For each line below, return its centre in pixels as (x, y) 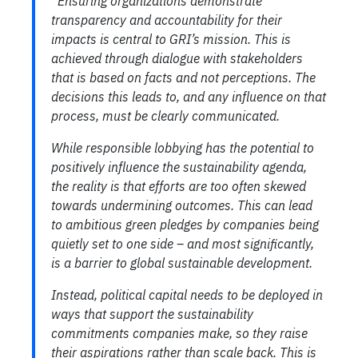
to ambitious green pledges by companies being (185, 224)
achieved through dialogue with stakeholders (177, 58)
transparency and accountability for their (167, 20)
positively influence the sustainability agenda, (179, 167)
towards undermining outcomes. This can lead (182, 205)
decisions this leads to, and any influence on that (189, 96)
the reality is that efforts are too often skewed (179, 186)
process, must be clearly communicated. (165, 115)
